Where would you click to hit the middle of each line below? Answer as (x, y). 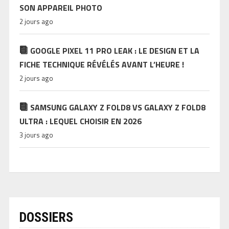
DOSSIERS (46, 217)
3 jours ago (36, 135)
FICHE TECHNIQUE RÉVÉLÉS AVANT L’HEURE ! (101, 65)
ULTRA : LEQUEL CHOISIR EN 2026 (80, 121)
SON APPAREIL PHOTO (61, 8)
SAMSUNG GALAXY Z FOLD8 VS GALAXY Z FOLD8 (118, 108)
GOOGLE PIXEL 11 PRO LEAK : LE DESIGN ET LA (114, 51)
